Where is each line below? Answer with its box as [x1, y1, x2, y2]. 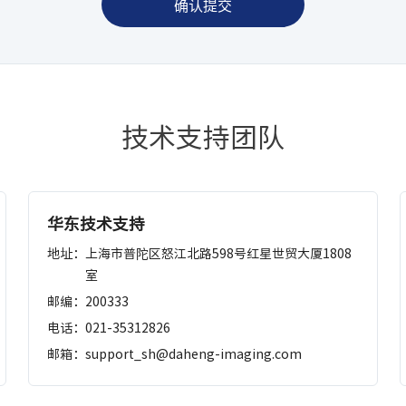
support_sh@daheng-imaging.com [85, 344, 303, 363]
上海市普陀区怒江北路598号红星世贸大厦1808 [85, 244, 353, 263]
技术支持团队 [121, 116, 285, 158]
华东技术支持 [47, 211, 146, 237]
